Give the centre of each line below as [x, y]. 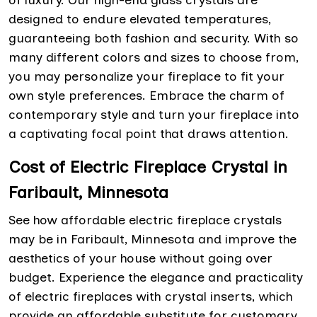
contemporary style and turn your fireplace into [154, 115]
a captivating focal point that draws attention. [149, 134]
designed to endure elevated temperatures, [140, 19]
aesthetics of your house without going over [140, 259]
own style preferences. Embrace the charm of [146, 96]
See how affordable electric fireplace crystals [145, 220]
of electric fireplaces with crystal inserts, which [151, 297]
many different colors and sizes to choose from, [154, 58]
